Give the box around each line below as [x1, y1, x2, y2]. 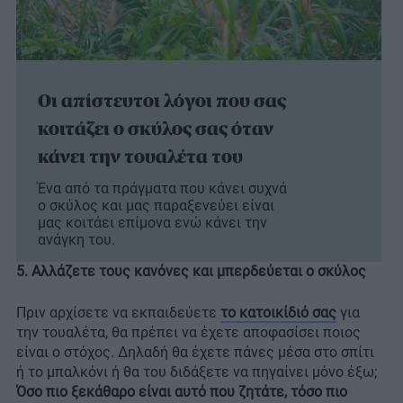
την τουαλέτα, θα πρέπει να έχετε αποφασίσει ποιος [16, 324, 361, 342]
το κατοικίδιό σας [220, 304, 336, 322]
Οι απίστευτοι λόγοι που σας [38, 91, 286, 112]
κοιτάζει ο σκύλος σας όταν [38, 119, 273, 139]
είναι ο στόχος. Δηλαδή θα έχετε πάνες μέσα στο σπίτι [16, 344, 374, 362]
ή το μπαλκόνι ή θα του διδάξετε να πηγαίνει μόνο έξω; [16, 363, 377, 381]
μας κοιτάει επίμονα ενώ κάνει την [38, 214, 267, 232]
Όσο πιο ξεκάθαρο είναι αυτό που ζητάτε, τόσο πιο [16, 383, 347, 401]
